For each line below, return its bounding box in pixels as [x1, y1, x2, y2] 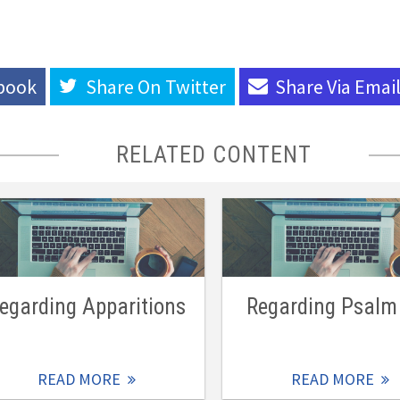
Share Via [275, 73, 354, 99]
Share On [86, 73, 165, 99]
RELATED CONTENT [115, 140, 312, 168]
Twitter [165, 73, 226, 99]
